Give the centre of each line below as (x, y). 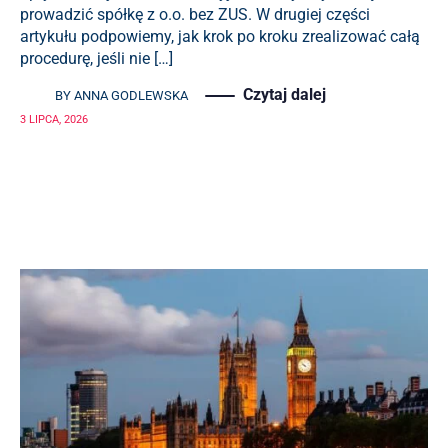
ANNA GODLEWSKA (131, 95)
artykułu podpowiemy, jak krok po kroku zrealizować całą (220, 36)
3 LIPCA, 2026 (54, 119)
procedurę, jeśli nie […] (96, 58)
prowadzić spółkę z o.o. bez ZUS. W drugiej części (195, 14)
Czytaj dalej (284, 94)
